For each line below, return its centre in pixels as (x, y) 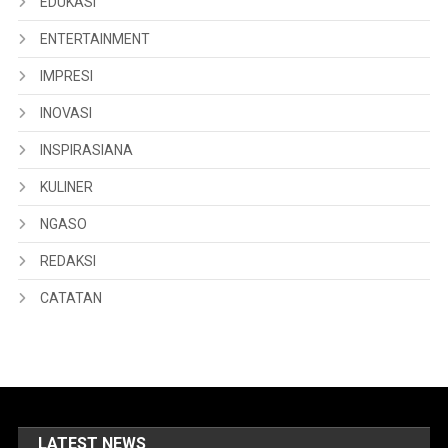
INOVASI (65, 113)
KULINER (66, 187)
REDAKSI (67, 261)
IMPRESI (66, 76)
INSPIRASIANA (86, 150)
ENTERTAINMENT (94, 39)
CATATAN (70, 298)
